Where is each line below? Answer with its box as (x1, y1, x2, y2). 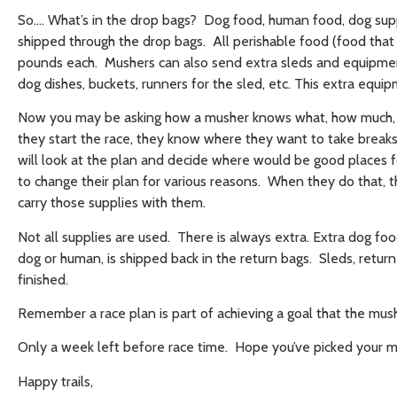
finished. (18, 270, 68, 288)
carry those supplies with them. (18, 194, 206, 212)
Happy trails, (18, 372, 93, 390)
